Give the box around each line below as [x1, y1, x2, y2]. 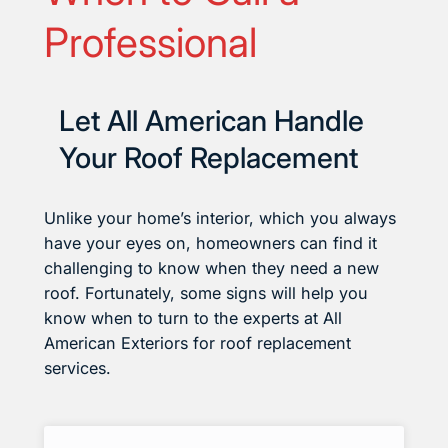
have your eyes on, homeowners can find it [44, 233, 377, 254]
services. [44, 358, 111, 379]
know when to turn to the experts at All [44, 308, 342, 329]
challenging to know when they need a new [44, 258, 379, 279]
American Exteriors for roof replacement [44, 333, 351, 354]
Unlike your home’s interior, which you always [44, 208, 396, 229]
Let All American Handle [59, 103, 364, 139]
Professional [44, 17, 257, 67]
